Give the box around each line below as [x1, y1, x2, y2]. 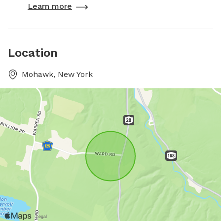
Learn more [28, 1, 72, 11]
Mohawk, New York [22, 69, 93, 79]
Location [8, 45, 58, 60]
